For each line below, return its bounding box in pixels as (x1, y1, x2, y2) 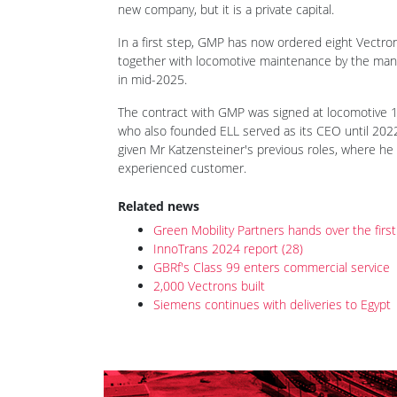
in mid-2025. (118, 158, 187, 175)
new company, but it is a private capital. (118, 88, 334, 105)
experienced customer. (118, 246, 250, 264)
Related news (118, 284, 199, 302)
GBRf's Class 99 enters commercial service (153, 346, 390, 363)
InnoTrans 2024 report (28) (153, 327, 303, 345)
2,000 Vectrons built (153, 364, 265, 382)
